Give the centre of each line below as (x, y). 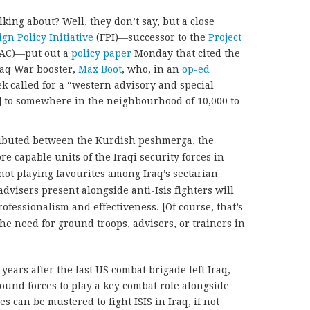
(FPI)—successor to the (151, 37)
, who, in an (152, 69)
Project (225, 37)
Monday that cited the (186, 53)
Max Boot (100, 69)
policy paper (101, 53)
